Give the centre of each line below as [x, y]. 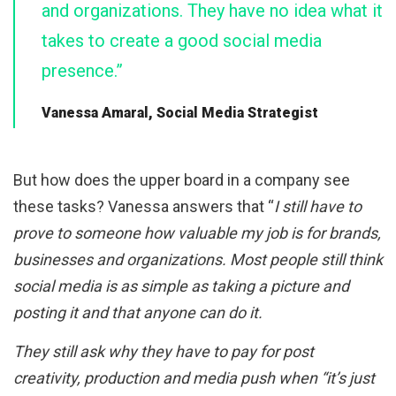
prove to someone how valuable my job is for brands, [197, 233]
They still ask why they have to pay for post [164, 352]
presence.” [82, 71]
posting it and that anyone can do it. [138, 313]
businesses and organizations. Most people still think [198, 260]
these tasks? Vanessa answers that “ [144, 207]
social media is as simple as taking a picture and [181, 286]
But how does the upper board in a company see [182, 180]
